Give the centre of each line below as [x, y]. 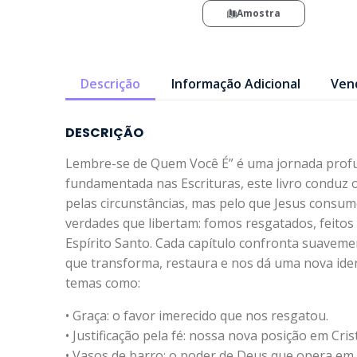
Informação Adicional [235, 84]
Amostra [258, 13]
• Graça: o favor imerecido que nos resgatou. [197, 316]
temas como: [103, 283]
